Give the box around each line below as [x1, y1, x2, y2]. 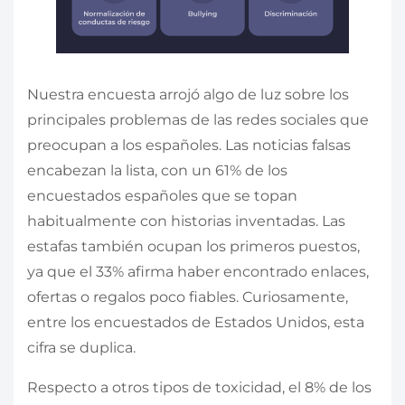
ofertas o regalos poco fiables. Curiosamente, [27, 288, 348, 306]
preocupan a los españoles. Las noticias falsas [27, 137, 351, 155]
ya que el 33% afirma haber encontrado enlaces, [27, 263, 369, 281]
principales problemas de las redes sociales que [27, 111, 369, 129]
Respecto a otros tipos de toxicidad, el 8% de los [27, 379, 372, 397]
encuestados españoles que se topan [27, 187, 297, 205]
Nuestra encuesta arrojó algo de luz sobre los [27, 86, 349, 104]
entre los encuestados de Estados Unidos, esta [27, 314, 364, 332]
